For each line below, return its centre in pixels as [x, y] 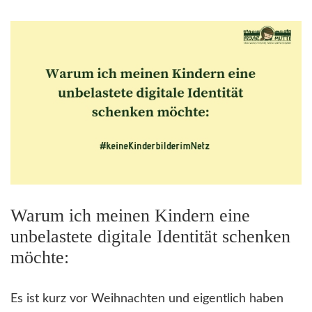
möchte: [40, 258]
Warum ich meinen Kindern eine [130, 216]
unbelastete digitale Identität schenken [150, 237]
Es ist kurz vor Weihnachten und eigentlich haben [147, 299]
